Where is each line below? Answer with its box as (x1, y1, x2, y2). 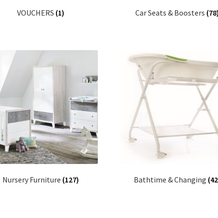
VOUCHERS (17, 7, 56, 18)
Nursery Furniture (2, 174, 63, 184)
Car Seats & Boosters (135, 7, 207, 18)
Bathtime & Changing (134, 174, 208, 184)
